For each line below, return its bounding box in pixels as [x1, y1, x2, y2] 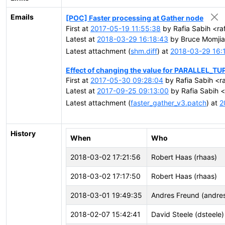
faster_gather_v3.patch [131, 98, 206, 107]
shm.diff [131, 46, 157, 55]
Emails [11, 13, 34, 21]
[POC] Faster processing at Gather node [66, 13, 203, 22]
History [11, 129, 36, 138]
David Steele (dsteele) [151, 210, 224, 218]
